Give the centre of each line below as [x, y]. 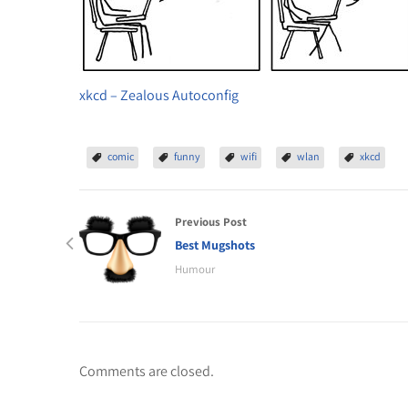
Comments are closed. [147, 371]
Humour [195, 269]
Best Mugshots [215, 245]
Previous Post [211, 222]
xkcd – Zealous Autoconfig [159, 95]
